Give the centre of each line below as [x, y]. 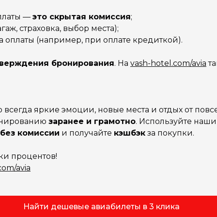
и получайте [87, 133]
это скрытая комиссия [82, 17]
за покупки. [170, 133]
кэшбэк [130, 133]
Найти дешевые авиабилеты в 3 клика [101, 207]
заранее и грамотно [92, 121]
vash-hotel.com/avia [168, 63]
